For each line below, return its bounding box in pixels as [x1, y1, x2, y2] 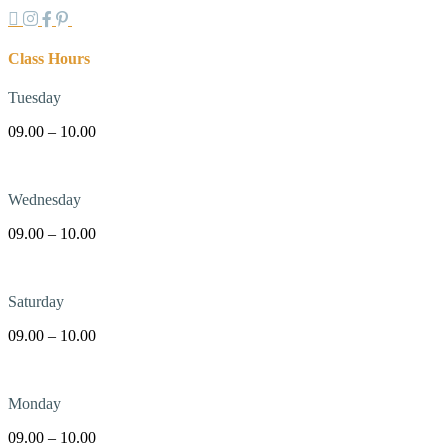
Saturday [8, 293, 64, 311]
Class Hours [8, 49, 90, 67]
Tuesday [8, 89, 61, 107]
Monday [8, 395, 61, 413]
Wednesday [8, 191, 81, 209]
